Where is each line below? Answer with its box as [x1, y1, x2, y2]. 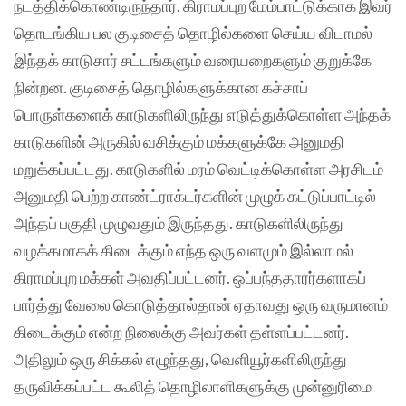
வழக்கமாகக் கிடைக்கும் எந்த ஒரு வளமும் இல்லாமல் [14, 240, 353, 261]
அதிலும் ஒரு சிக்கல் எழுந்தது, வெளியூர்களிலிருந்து [14, 349, 347, 370]
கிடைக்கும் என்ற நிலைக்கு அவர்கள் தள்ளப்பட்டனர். [14, 322, 349, 343]
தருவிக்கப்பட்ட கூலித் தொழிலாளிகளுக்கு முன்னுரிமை [14, 376, 372, 397]
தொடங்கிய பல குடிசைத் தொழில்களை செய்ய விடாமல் [14, 23, 372, 43]
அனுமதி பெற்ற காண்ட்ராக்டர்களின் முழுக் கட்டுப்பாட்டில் [14, 186, 376, 207]
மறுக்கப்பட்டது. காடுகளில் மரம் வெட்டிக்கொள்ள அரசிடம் [14, 159, 383, 179]
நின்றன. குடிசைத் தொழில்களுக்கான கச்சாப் [14, 77, 308, 98]
